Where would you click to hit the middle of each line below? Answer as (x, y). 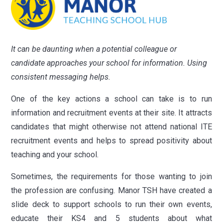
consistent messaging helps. (61, 77)
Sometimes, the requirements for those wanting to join (111, 176)
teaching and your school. (55, 154)
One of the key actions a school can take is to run (111, 99)
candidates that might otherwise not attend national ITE (111, 126)
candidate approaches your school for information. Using (109, 63)
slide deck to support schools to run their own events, (111, 204)
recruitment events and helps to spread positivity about (111, 140)
